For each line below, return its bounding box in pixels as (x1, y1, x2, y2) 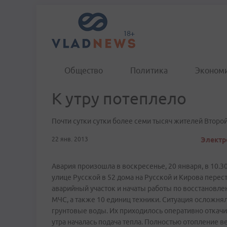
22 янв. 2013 (52, 136, 88, 142)
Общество (64, 66, 103, 75)
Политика (130, 66, 168, 75)
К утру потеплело (52, 89, 186, 107)
